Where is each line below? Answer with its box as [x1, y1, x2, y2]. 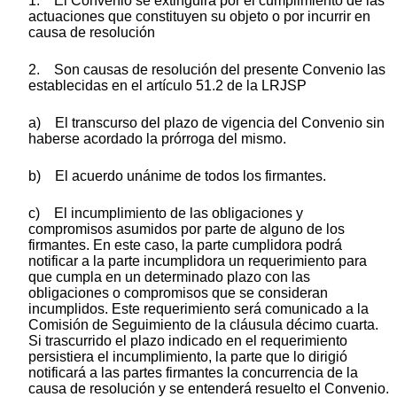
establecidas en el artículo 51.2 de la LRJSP [28, 78, 307, 94]
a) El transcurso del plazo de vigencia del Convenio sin [28, 115, 385, 131]
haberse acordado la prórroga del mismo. [28, 131, 286, 147]
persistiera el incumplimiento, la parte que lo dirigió [28, 349, 347, 365]
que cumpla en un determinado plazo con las [28, 269, 310, 285]
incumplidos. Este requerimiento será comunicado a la [28, 301, 369, 317]
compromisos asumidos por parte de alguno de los [28, 222, 345, 237]
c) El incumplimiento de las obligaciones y [28, 206, 303, 222]
